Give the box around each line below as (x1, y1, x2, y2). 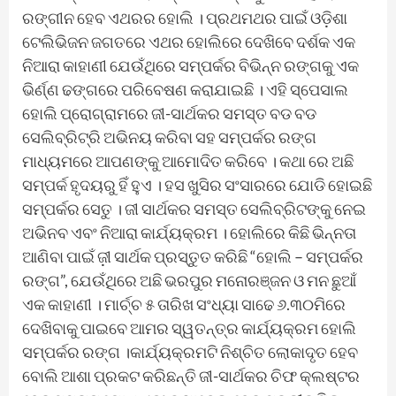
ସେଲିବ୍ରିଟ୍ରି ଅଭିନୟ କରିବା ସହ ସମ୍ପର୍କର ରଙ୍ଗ (22, 127, 316, 148)
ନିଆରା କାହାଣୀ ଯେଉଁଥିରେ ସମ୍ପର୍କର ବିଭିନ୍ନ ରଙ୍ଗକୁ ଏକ (22, 56, 359, 76)
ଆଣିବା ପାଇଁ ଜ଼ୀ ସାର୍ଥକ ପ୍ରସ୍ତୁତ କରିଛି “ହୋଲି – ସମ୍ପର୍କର (22, 247, 363, 267)
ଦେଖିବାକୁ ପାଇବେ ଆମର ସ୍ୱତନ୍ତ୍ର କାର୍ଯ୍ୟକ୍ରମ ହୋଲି (22, 318, 356, 339)
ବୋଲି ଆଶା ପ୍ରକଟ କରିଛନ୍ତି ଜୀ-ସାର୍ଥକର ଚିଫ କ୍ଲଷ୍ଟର (22, 366, 360, 386)
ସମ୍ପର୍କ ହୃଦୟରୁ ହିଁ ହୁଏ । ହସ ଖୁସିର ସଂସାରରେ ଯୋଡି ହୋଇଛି (22, 175, 372, 195)
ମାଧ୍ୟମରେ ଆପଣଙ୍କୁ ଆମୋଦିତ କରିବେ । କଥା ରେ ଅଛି (22, 151, 354, 171)
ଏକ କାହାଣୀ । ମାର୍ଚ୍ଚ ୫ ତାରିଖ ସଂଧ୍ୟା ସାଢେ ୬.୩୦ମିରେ (22, 294, 346, 315)
